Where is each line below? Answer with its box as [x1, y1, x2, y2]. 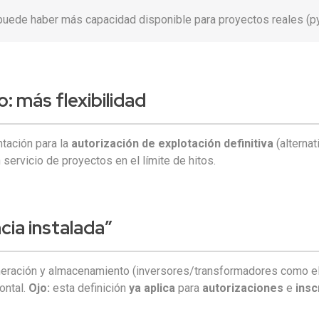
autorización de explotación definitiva [71, 137, 274, 150]
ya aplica [129, 281, 176, 295]
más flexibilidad [13, 88, 147, 113]
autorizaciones [202, 281, 284, 295]
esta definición [50, 281, 130, 295]
